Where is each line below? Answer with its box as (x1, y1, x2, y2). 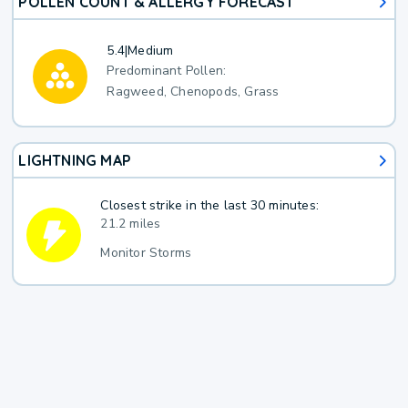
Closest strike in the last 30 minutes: (100, 196, 320, 214)
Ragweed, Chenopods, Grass (107, 83, 280, 101)
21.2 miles (100, 214, 161, 232)
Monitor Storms (100, 243, 192, 261)
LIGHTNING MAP (18, 151, 132, 170)
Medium (127, 41, 174, 59)
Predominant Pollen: (107, 62, 227, 80)
